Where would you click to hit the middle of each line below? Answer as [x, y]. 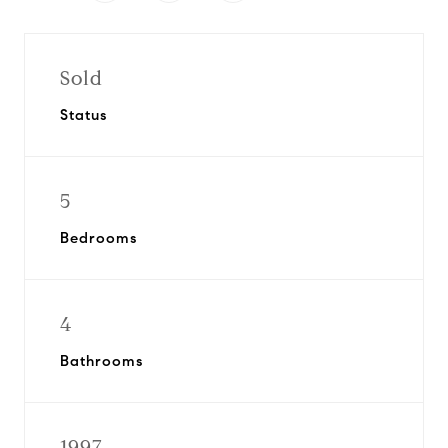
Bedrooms [98, 238]
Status [83, 115]
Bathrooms [101, 361]
